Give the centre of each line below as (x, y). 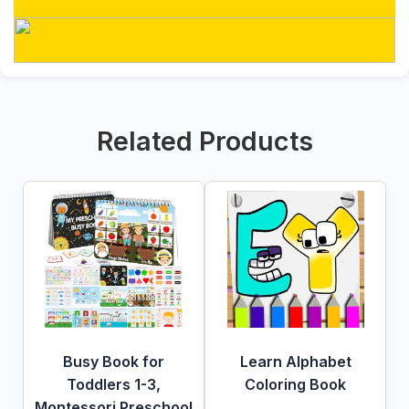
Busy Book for (114, 362)
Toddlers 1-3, (114, 384)
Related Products (204, 141)
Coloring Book (295, 384)
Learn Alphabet (295, 362)
